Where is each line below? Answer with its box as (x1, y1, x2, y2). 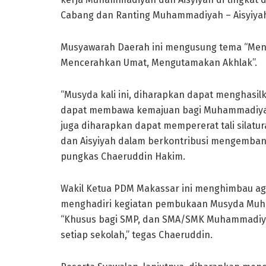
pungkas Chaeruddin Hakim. (61, 151, 185, 163)
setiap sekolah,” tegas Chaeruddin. (61, 229, 213, 241)
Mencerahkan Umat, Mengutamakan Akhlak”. (61, 57, 257, 69)
